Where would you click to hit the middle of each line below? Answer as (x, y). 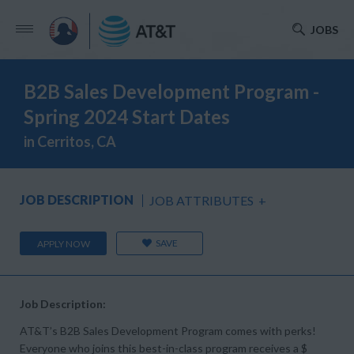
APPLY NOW (63, 244)
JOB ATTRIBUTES (201, 200)
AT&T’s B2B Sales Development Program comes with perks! (168, 331)
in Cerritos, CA (70, 141)
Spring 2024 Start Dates (127, 117)
